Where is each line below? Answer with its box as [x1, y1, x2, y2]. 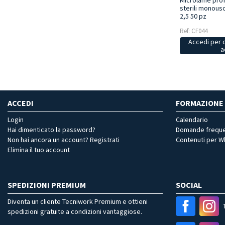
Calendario [176, 115, 208, 125]
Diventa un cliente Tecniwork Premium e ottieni [8, 197, 148, 206]
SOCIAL [176, 180, 202, 190]
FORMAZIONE [176, 98, 223, 108]
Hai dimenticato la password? [8, 125, 95, 135]
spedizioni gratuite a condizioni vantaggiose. [8, 207, 142, 216]
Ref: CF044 [179, 27, 207, 36]
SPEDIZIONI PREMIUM [8, 180, 86, 190]
